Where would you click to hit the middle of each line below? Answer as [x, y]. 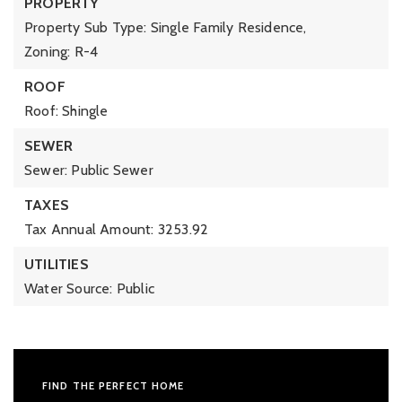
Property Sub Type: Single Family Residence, [166, 27]
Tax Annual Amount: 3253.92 [117, 229]
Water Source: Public [89, 288]
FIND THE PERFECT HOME [114, 386]
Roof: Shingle [66, 111]
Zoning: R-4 [61, 52]
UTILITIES [57, 264]
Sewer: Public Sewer [89, 170]
